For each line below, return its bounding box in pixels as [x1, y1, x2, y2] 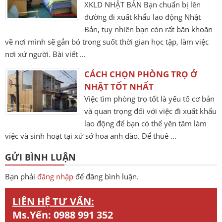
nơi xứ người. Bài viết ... [5, 49, 86, 59]
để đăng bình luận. [73, 171, 139, 181]
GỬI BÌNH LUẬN [5, 151, 76, 163]
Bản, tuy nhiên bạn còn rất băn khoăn [84, 24, 213, 34]
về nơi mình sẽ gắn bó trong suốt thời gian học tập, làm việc [5, 37, 209, 47]
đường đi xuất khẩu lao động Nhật [84, 12, 201, 22]
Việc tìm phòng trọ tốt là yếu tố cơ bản [84, 94, 215, 104]
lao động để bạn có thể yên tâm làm [84, 118, 207, 128]
